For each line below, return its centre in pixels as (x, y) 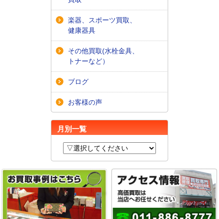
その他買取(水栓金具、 (103, 51)
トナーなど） (88, 61)
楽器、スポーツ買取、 (102, 20)
